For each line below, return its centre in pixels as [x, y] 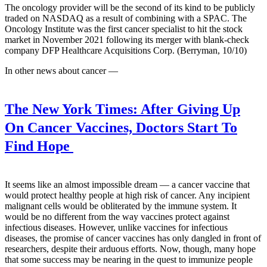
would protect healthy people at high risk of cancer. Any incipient [127, 195]
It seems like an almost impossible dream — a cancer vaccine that [127, 185]
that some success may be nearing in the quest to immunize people [129, 260]
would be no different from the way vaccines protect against [117, 217]
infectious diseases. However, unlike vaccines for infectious [116, 228]
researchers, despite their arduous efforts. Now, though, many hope [130, 249]
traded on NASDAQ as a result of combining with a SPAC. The [126, 18]
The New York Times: [71, 109]
